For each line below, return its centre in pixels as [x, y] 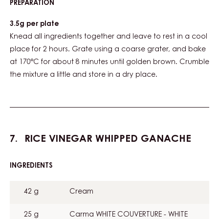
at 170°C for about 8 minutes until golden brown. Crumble [109, 62]
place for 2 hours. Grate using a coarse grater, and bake [108, 50]
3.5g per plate [34, 24]
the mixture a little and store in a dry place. [84, 75]
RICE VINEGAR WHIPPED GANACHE [106, 139]
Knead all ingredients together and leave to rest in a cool [109, 37]
